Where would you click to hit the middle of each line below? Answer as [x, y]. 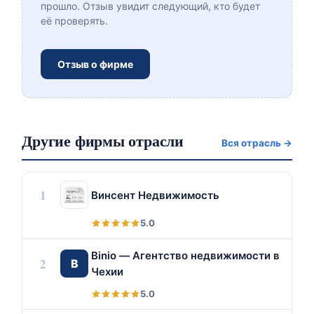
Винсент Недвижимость [156, 195]
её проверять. [75, 21]
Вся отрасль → [257, 143]
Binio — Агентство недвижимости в [186, 255]
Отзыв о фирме [96, 64]
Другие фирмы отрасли [103, 141]
